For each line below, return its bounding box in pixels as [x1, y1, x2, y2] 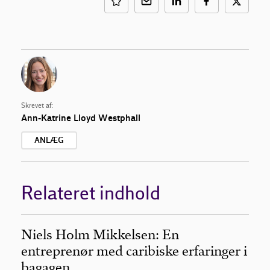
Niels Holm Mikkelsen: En [21, 226, 179, 243]
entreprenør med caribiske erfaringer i [21, 242, 247, 259]
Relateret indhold [21, 182, 160, 205]
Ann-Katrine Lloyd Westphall [21, 112, 140, 124]
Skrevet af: [21, 101, 53, 110]
